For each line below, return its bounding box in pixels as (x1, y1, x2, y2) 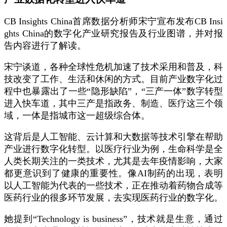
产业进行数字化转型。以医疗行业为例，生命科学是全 (4, 144, 223, 154)
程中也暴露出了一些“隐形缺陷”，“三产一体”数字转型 (4, 86, 223, 96)
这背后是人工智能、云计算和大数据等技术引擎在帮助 (4, 132, 223, 142)
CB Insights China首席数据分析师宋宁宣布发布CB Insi (4, 16, 223, 26)
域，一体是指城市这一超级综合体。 (4, 110, 150, 121)
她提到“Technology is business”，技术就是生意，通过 (4, 214, 223, 224)
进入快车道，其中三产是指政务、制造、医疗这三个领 (4, 98, 223, 108)
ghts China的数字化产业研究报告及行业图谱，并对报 (4, 28, 223, 39)
